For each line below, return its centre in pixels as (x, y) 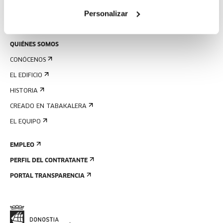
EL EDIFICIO (26, 76)
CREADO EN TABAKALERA (48, 107)
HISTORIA (24, 91)
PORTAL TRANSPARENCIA (47, 176)
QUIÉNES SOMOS (34, 45)
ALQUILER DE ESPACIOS (45, 6)
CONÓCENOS (28, 60)
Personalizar (106, 13)
